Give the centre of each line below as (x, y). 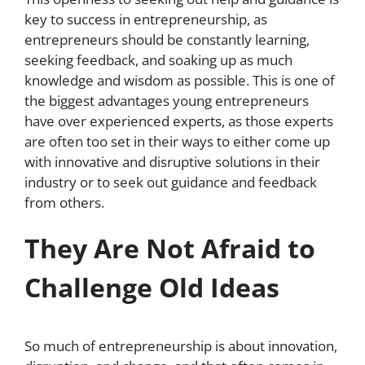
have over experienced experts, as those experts (179, 121)
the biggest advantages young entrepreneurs (167, 101)
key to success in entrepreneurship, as (146, 19)
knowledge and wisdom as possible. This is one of (180, 80)
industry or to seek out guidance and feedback (171, 182)
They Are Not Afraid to (170, 248)
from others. (64, 202)
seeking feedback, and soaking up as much (158, 60)
